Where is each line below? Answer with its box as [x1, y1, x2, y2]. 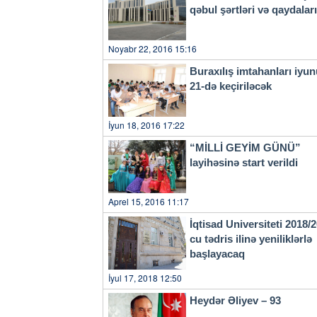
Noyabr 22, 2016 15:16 [108, 42, 197, 54]
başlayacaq [189, 247, 245, 260]
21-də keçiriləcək [189, 79, 272, 92]
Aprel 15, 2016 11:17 [108, 195, 189, 207]
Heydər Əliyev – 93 [189, 294, 281, 306]
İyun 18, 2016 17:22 [108, 118, 185, 131]
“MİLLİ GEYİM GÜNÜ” [189, 141, 301, 154]
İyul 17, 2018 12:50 [108, 271, 182, 284]
